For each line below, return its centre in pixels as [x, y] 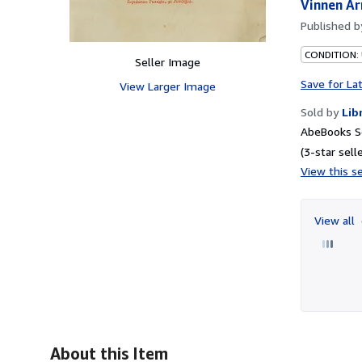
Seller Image [167, 61]
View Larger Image [167, 86]
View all [336, 220]
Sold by [320, 112]
